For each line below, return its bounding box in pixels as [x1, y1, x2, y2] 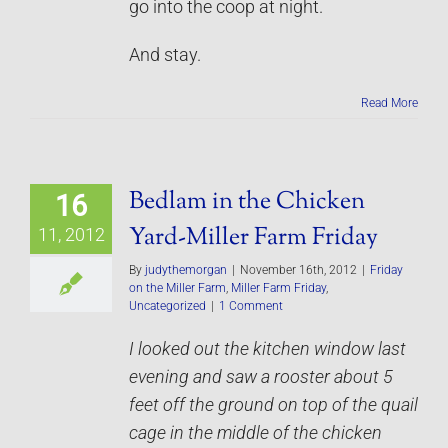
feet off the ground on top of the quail [129, 394, 418, 415]
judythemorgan [145, 262, 227, 277]
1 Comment [219, 298, 283, 313]
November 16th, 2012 [240, 262, 357, 277]
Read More [361, 95, 418, 110]
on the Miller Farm [129, 280, 226, 295]
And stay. [129, 44, 201, 65]
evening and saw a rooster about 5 [129, 366, 393, 387]
